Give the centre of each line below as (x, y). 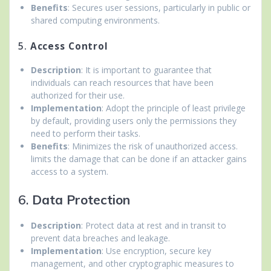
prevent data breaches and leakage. (100, 238)
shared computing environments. (95, 20)
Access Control (69, 46)
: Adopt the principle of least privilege (174, 108)
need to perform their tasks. (86, 133)
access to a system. (70, 171)
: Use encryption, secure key (156, 250)
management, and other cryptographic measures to (132, 263)
